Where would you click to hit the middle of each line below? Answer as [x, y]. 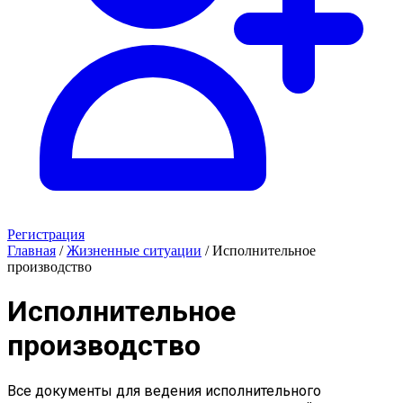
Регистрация [46, 234]
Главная [31, 251]
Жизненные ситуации [134, 251]
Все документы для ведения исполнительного [164, 390]
